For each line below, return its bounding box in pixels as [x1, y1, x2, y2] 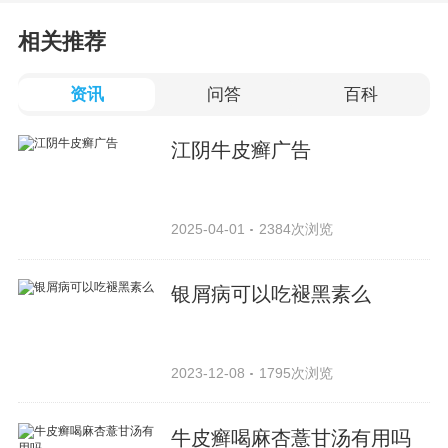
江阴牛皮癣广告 [171, 138, 312, 161]
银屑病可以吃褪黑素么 [171, 282, 372, 305]
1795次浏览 [258, 364, 333, 381]
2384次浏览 [258, 220, 333, 237]
